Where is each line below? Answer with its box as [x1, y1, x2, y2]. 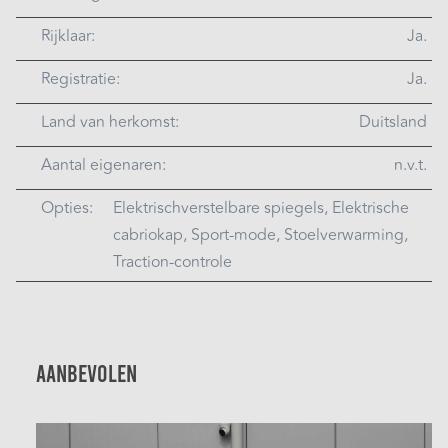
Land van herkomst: [41, 110, 179, 135]
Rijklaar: [41, 24, 95, 49]
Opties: [41, 196, 93, 221]
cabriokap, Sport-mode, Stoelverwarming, [113, 223, 408, 248]
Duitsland [359, 110, 427, 135]
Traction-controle [113, 250, 232, 275]
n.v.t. [394, 153, 427, 178]
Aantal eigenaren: [41, 153, 166, 178]
